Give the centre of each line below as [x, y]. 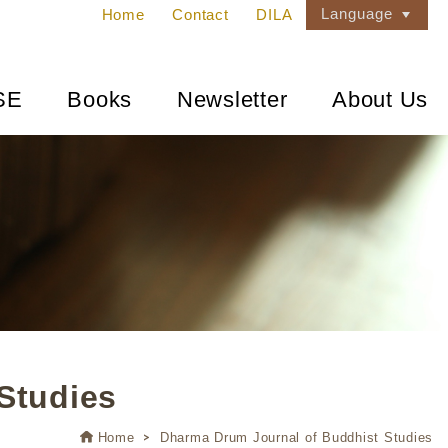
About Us [380, 99]
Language [357, 14]
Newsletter [232, 99]
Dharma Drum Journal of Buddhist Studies [296, 437]
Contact [200, 15]
